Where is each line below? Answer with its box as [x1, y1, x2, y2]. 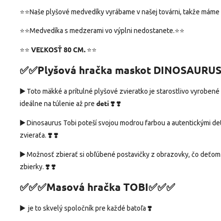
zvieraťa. [20, 131, 46, 139]
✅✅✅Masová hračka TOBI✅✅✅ [20, 180, 175, 194]
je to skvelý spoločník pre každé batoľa [28, 204, 146, 212]
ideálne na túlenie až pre [20, 99, 95, 108]
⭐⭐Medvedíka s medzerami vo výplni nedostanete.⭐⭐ [20, 26, 184, 35]
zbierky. [20, 162, 44, 171]
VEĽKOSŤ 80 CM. [31, 44, 85, 54]
